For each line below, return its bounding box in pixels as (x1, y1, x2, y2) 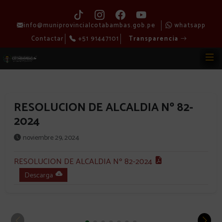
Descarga (24, 169, 53, 181)
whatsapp (172, 20, 206, 31)
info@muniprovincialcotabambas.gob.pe (23, 20, 156, 31)
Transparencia (128, 34, 180, 44)
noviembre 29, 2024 (23, 132, 79, 144)
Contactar (31, 34, 63, 44)
